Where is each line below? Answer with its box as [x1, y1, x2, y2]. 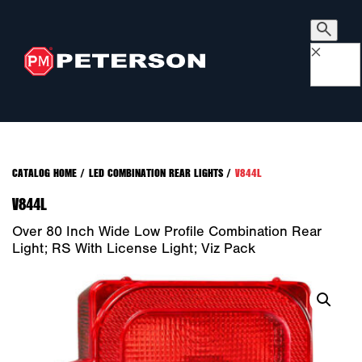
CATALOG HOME [12, 164, 77, 181]
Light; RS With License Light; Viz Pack [12, 240, 255, 257]
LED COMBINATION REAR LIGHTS [89, 164, 223, 181]
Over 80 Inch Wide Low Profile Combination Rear [12, 223, 322, 240]
